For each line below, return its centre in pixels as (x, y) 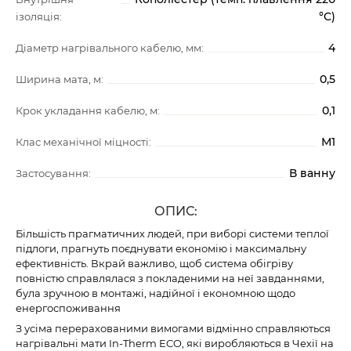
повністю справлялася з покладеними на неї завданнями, (170, 278)
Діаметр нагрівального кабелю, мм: (110, 48)
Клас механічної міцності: (83, 142)
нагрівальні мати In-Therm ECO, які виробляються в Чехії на (175, 343)
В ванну (312, 173)
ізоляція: (39, 16)
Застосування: (53, 173)
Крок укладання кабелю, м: (88, 110)
